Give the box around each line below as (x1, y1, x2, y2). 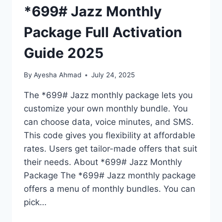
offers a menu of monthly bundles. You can (24, 184, 195, 194)
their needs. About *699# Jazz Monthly (24, 157, 182, 167)
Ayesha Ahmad (34, 71, 82, 79)
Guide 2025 (24, 44, 104, 61)
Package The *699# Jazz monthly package (24, 170, 196, 181)
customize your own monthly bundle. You (24, 104, 188, 114)
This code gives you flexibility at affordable (24, 130, 195, 141)
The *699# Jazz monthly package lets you (24, 90, 193, 101)
